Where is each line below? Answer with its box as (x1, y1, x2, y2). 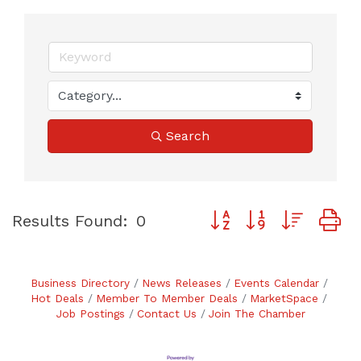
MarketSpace (250, 291, 318, 305)
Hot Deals (31, 291, 84, 305)
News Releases (141, 276, 222, 289)
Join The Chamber (208, 306, 305, 320)
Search (165, 127, 210, 143)
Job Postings (56, 306, 125, 320)
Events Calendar (233, 276, 319, 289)
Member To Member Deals (96, 291, 238, 305)
